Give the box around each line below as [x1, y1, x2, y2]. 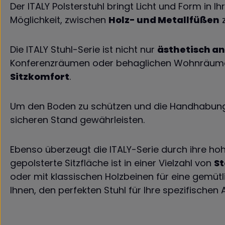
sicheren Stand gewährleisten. [10, 114, 147, 126]
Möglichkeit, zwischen [10, 14, 108, 26]
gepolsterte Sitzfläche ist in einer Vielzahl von [10, 157, 214, 169]
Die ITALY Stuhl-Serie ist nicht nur [10, 43, 157, 56]
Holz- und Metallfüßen [108, 14, 219, 26]
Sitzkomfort [10, 70, 69, 83]
